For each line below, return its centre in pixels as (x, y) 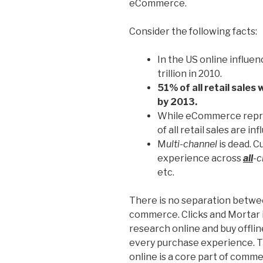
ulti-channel (192, 144)
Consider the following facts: (193, 31)
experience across (200, 158)
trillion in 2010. (190, 73)
